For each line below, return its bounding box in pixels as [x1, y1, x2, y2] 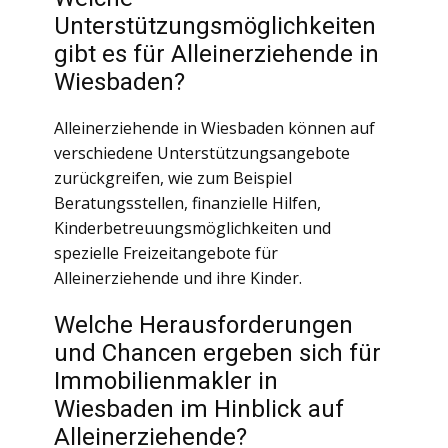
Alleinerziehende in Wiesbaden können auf [54, 117, 375, 139]
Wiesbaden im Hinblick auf [54, 395, 344, 423]
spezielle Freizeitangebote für [54, 242, 278, 264]
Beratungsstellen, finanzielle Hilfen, [54, 192, 321, 214]
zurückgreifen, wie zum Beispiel [54, 167, 292, 189]
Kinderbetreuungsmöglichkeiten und [54, 217, 331, 239]
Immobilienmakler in [54, 367, 278, 395]
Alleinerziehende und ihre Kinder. [54, 267, 302, 289]
